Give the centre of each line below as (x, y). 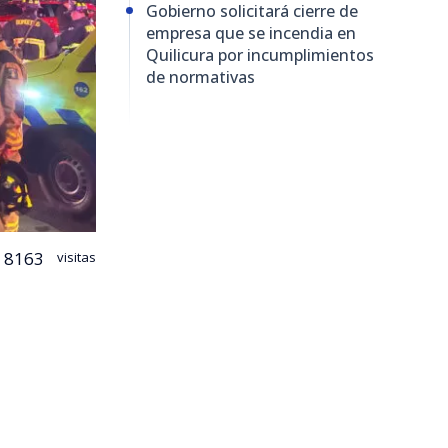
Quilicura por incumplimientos (260, 54)
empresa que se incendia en (251, 32)
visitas (75, 256)
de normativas (200, 76)
